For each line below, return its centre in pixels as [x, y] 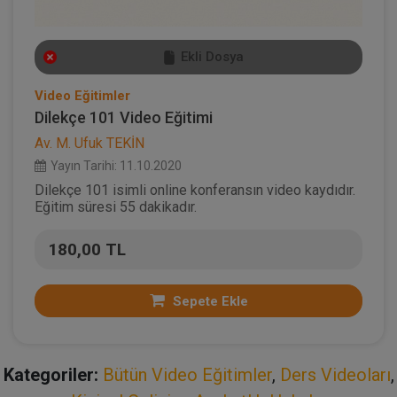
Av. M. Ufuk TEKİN [90, 143]
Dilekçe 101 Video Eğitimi [124, 117]
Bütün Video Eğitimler [187, 374]
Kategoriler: [51, 374]
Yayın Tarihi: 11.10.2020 [116, 165]
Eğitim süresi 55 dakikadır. [116, 206]
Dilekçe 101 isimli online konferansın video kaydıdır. [195, 190]
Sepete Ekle [208, 301]
